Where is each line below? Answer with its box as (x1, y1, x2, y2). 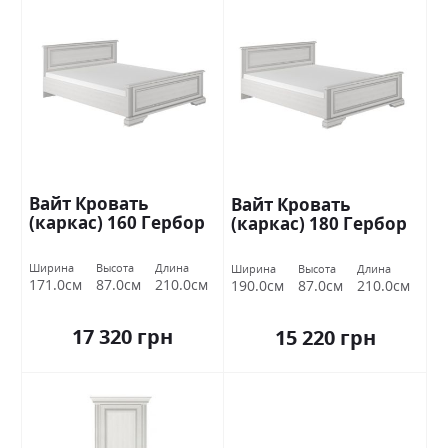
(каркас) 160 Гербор (29, 210, 205, 234)
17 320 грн (72, 322, 173, 350)
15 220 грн (274, 323, 376, 351)
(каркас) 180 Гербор (231, 211, 407, 235)
